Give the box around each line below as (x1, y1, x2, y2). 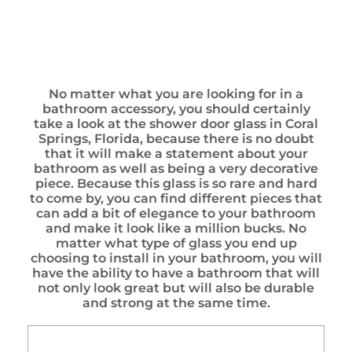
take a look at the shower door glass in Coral (34, 116, 318, 131)
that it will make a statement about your (44, 146, 308, 161)
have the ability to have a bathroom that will (32, 266, 320, 280)
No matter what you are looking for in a (49, 86, 303, 101)
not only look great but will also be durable (38, 280, 314, 295)
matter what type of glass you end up (55, 236, 297, 251)
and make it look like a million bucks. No (46, 221, 306, 236)
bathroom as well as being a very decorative (34, 161, 318, 176)
